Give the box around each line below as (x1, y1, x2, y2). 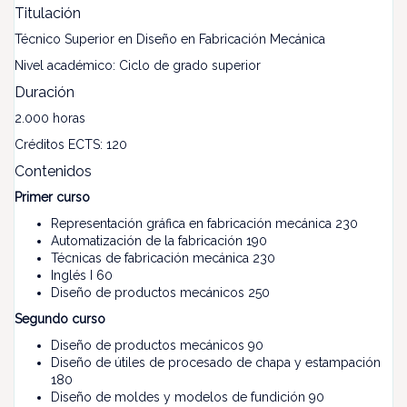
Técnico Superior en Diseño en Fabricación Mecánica (15, 32, 325, 46)
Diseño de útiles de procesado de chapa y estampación (51, 355, 381, 370)
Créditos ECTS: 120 (15, 137, 127, 152)
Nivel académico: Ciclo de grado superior (15, 58, 261, 73)
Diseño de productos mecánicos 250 (51, 285, 270, 300)
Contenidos (15, 163, 92, 180)
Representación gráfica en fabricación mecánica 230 (51, 216, 358, 231)
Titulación (15, 5, 81, 22)
